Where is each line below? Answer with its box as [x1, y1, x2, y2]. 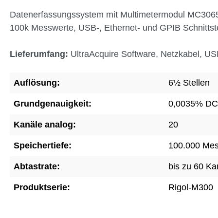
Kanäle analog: [14, 119, 76, 129]
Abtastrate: [14, 161, 60, 171]
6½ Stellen [168, 77, 210, 88]
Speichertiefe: [14, 140, 72, 150]
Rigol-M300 [168, 182, 213, 192]
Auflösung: [14, 77, 60, 88]
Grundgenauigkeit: [14, 98, 91, 109]
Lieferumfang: [10, 49, 68, 59]
